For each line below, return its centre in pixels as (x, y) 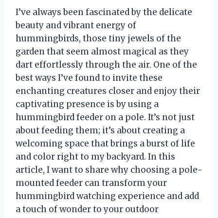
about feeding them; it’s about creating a (100, 130)
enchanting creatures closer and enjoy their (108, 91)
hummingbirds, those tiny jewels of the (98, 38)
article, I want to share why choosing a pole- (109, 170)
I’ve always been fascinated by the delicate (104, 12)
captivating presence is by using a (87, 104)
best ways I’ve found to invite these (89, 78)
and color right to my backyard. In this (95, 156)
